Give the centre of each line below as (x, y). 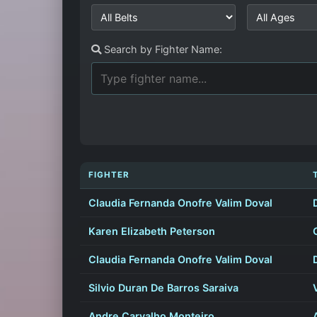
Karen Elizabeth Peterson (152, 231)
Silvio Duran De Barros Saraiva (163, 288)
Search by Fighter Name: (162, 50)
